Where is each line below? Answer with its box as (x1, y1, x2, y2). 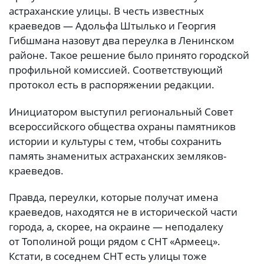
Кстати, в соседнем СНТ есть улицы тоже (9, 249, 207, 263)
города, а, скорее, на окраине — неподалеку (9, 219, 223, 233)
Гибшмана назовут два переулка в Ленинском (9, 34, 235, 48)
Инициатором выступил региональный (9, 104, 204, 118)
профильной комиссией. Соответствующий (9, 63, 223, 77)
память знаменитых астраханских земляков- (9, 148, 226, 163)
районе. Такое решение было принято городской (9, 48, 249, 62)
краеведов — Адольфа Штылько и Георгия (9, 19, 216, 33)
